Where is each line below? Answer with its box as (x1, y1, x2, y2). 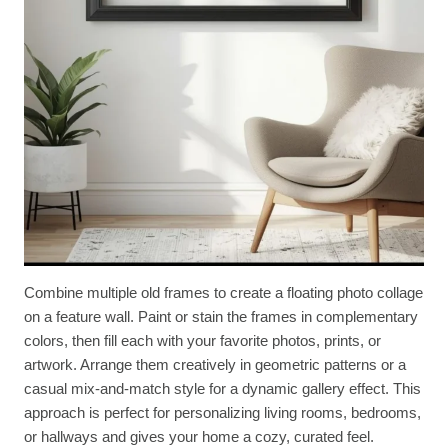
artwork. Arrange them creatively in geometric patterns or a (24, 355, 406, 373)
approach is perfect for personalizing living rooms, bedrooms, (24, 403, 421, 421)
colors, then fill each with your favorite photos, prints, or (24, 331, 381, 349)
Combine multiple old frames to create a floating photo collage (24, 283, 423, 301)
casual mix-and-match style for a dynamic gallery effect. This (24, 379, 421, 397)
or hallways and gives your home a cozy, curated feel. (24, 427, 374, 445)
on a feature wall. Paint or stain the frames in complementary (24, 307, 418, 325)
